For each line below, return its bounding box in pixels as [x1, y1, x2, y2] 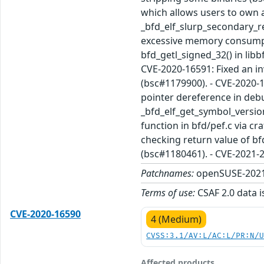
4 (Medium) [151, 213, 202, 226]
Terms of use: [141, 186, 196, 200]
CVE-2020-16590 [10, 207, 81, 221]
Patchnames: [141, 167, 194, 180]
